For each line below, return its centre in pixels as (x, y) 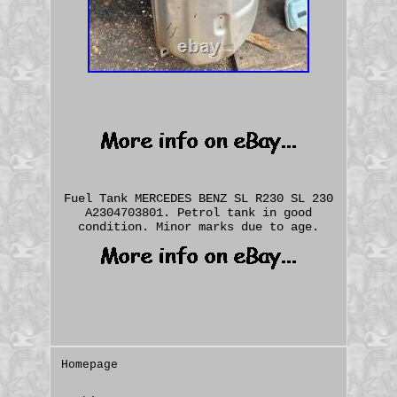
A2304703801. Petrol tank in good (198, 212)
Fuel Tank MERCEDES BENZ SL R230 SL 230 (198, 198)
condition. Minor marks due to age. (198, 226)
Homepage (90, 364)
